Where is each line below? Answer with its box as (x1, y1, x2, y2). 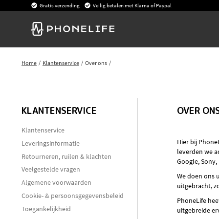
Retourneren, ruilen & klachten (22, 152, 111, 161)
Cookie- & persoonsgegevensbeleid (22, 191, 124, 200)
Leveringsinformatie (22, 138, 80, 148)
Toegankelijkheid (22, 204, 71, 213)
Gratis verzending (40, 2, 80, 9)
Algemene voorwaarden (22, 178, 91, 187)
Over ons (85, 59, 107, 66)
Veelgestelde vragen (22, 165, 80, 174)
